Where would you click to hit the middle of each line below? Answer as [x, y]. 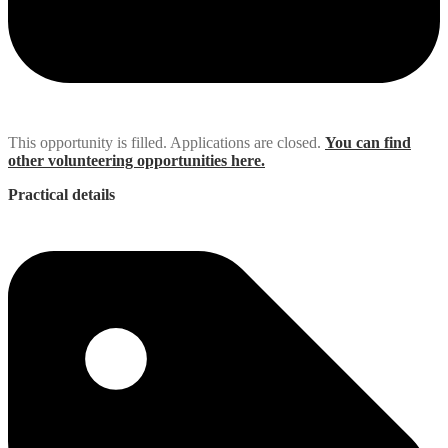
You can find [368, 143]
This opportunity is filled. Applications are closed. [164, 143]
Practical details [61, 195]
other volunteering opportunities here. [136, 161]
